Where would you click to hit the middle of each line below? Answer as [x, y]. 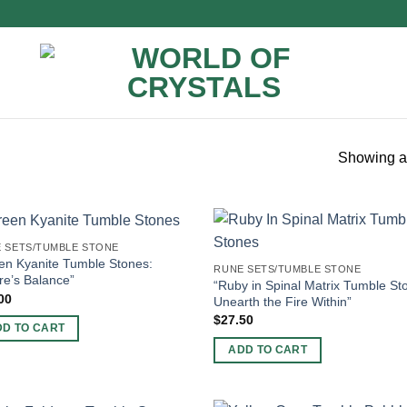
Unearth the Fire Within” [283, 301]
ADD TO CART [268, 349]
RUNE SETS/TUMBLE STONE [288, 269]
